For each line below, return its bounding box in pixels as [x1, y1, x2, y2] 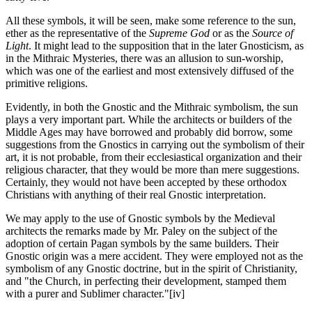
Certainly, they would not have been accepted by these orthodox [6, 176, 287, 189]
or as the [210, 27, 252, 40]
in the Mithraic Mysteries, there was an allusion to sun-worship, [6, 52, 283, 65]
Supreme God [149, 27, 210, 40]
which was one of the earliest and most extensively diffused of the [6, 65, 294, 77]
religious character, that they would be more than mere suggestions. [6, 164, 299, 176]
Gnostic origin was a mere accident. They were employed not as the [6, 250, 303, 263]
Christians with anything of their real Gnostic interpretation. [6, 189, 266, 201]
